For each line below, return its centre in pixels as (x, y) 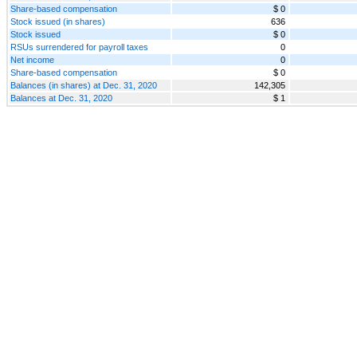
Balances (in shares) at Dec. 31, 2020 (84, 85)
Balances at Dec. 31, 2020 (61, 98)
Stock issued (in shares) (58, 21)
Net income (32, 59)
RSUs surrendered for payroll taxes (79, 47)
